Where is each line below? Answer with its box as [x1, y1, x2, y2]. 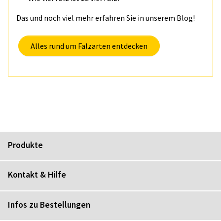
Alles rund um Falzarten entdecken [31, 40, 147, 51]
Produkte [8, 139, 43, 150]
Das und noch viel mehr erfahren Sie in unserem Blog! [16, 12, 196, 23]
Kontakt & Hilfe [8, 169, 66, 181]
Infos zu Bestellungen [8, 199, 90, 210]
